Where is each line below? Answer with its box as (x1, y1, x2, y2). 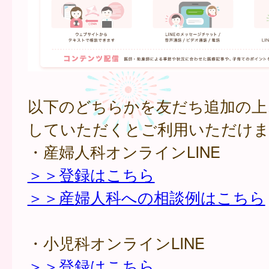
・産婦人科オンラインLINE (27, 140, 220, 162)
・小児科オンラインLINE (27, 231, 205, 253)
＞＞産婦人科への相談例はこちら (27, 186, 265, 208)
